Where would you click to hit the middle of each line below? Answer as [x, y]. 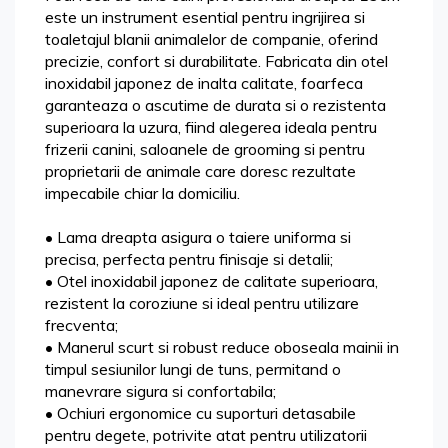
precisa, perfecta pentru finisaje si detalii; [189, 259]
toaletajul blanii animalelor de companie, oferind [211, 39]
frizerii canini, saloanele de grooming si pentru [205, 149]
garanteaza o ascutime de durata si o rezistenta [215, 105]
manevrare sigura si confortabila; [160, 391]
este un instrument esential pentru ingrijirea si [205, 17]
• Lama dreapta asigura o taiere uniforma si [198, 237]
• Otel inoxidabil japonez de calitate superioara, [211, 281]
